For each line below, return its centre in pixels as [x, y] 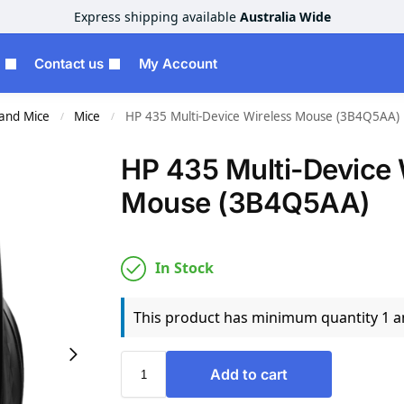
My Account [178, 64]
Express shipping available [156, 17]
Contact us [69, 64]
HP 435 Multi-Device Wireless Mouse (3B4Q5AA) [262, 116]
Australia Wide [285, 17]
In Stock [185, 268]
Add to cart [249, 374]
